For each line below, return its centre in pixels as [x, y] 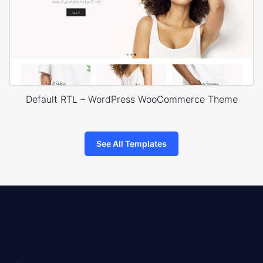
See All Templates [131, 144]
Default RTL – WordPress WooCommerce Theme [131, 100]
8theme [25, 244]
